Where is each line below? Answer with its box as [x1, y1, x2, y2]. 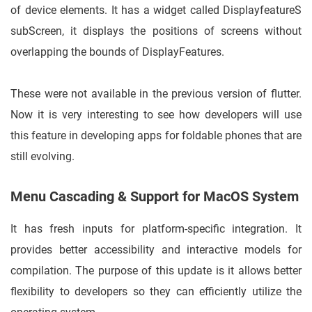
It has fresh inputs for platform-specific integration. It [10, 222, 302, 236]
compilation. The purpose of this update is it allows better [10, 264, 302, 278]
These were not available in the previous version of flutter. [10, 87, 302, 101]
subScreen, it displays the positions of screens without [10, 24, 302, 38]
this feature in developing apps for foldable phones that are [10, 129, 302, 143]
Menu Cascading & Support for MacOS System [10, 188, 299, 205]
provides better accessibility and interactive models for [10, 243, 302, 257]
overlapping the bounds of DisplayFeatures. [10, 45, 227, 59]
